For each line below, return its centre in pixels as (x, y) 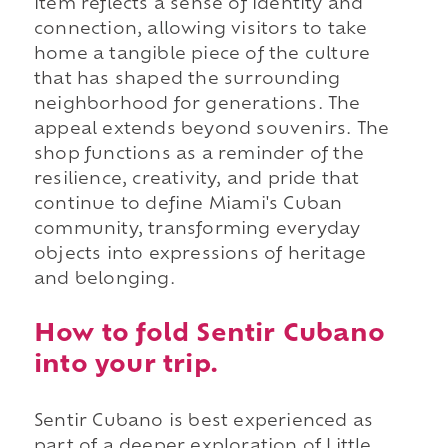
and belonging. (104, 280)
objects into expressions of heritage (200, 255)
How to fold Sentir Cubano (209, 334)
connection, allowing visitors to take (200, 30)
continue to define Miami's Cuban (188, 205)
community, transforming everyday (197, 230)
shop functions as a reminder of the (198, 155)
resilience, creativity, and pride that (196, 180)
